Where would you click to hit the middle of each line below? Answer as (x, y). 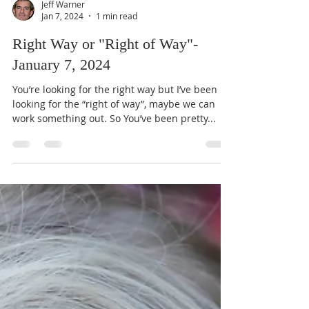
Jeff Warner (63, 42)
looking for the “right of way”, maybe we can (114, 142)
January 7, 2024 (61, 103)
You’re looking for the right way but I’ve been (115, 128)
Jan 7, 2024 (62, 54)
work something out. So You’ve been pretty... (114, 157)
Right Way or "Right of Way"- (105, 82)
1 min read (117, 54)
